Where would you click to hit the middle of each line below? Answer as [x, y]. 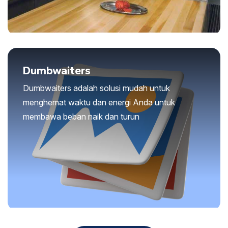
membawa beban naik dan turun [81, 116]
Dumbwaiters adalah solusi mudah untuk [96, 88]
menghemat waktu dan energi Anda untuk [99, 102]
